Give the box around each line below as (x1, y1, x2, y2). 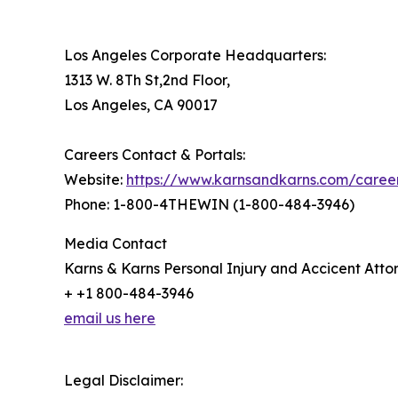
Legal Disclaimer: (64, 371, 183, 390)
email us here (64, 309, 155, 328)
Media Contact (64, 235, 167, 253)
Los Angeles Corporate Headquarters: (64, 46, 326, 65)
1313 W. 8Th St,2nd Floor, (64, 71, 230, 90)
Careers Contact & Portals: (64, 146, 245, 164)
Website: (64, 171, 126, 189)
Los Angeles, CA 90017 (64, 96, 218, 115)
